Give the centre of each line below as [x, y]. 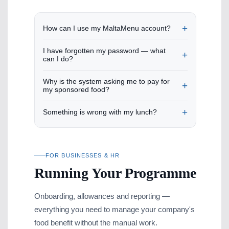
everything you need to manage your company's [115, 209]
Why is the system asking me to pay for [107, 82]
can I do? [58, 59]
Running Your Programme [116, 173]
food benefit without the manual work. [96, 222]
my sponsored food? [76, 90]
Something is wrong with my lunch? [100, 112]
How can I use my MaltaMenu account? [107, 28]
